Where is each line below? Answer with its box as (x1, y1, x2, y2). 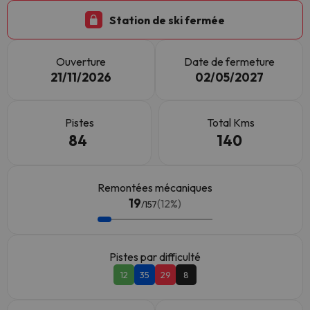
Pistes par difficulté (109, 250, 201, 264)
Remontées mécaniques (98, 181, 212, 194)
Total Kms (207, 116, 255, 129)
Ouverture (56, 55, 106, 69)
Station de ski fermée (109, 12, 225, 27)
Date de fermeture (183, 55, 275, 69)
